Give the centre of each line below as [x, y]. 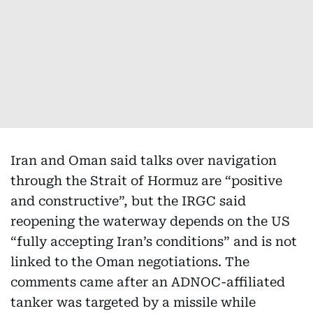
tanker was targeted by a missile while [133, 302]
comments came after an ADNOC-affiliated [148, 282]
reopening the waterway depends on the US [150, 221]
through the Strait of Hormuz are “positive [146, 181]
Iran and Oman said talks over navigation [144, 160]
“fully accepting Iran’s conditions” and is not [154, 241]
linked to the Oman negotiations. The [130, 262]
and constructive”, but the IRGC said [128, 201]
